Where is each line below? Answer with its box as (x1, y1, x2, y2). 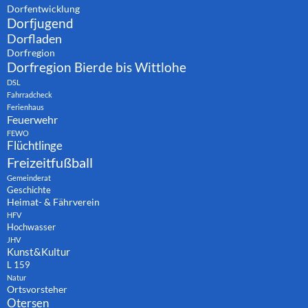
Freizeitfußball (7, 154, 93, 171)
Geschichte (7, 185, 51, 196)
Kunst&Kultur (7, 245, 70, 258)
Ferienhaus (7, 102, 44, 112)
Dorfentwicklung (7, 3, 80, 15)
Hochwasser (7, 222, 56, 233)
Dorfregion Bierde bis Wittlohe (7, 59, 186, 76)
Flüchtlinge (7, 139, 63, 153)
